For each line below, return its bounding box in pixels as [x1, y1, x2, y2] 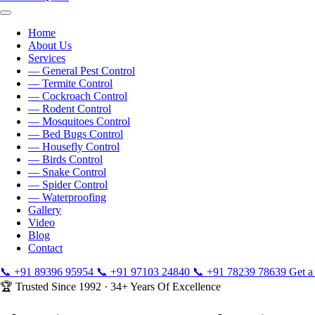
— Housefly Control [28, 141, 120, 153]
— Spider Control [28, 179, 108, 191]
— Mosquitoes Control [28, 115, 130, 127]
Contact [28, 242, 63, 254]
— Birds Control [28, 153, 103, 165]
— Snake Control [28, 166, 106, 178]
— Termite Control [28, 77, 112, 89]
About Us [28, 39, 72, 51]
